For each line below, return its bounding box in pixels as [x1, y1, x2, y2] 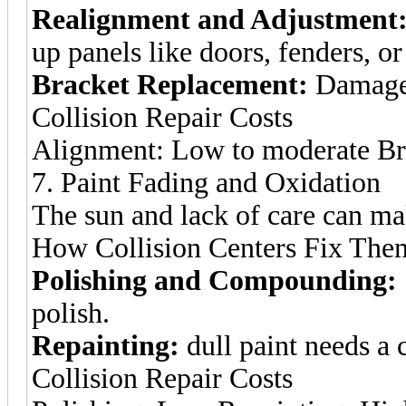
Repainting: [32, 329, 179, 362]
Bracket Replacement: [32, 68, 308, 101]
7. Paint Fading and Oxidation [32, 166, 381, 198]
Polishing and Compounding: [32, 264, 397, 296]
